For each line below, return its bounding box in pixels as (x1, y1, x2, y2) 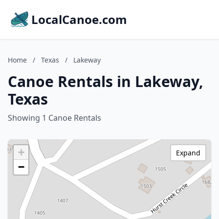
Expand (176, 148, 200, 157)
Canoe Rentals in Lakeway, (8, 71, 203, 91)
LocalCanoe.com (31, 11, 127, 27)
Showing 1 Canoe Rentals (8, 112, 101, 123)
